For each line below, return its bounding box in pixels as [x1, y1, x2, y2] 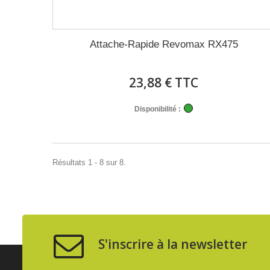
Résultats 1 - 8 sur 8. [52, 158, 126, 167]
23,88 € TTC [129, 74, 199, 91]
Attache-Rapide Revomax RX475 [89, 39, 238, 50]
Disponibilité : [134, 105, 181, 113]
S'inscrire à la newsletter [95, 235, 247, 253]
